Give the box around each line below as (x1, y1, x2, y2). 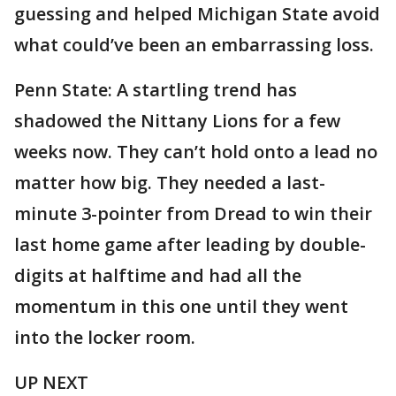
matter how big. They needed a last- (14, 171, 325, 194)
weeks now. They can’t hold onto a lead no (14, 140, 377, 164)
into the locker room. (14, 325, 195, 349)
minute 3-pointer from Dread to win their (14, 202, 372, 225)
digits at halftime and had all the (14, 263, 301, 287)
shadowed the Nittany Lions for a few (14, 109, 340, 133)
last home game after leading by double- (14, 232, 366, 256)
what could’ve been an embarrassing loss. (14, 33, 374, 57)
